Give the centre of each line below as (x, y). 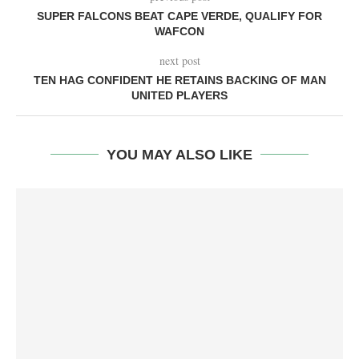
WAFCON (179, 32)
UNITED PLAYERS (179, 96)
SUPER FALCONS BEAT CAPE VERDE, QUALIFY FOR (179, 16)
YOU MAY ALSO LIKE (179, 155)
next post (179, 61)
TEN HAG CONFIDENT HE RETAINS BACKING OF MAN (179, 81)
